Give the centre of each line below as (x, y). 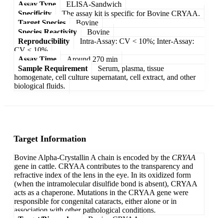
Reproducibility (44, 41)
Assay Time (37, 59)
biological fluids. (40, 86)
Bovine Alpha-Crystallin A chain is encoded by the (93, 158)
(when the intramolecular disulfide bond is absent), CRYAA (106, 184)
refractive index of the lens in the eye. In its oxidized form (102, 175)
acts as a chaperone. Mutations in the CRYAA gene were (101, 193)
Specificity (35, 13)
